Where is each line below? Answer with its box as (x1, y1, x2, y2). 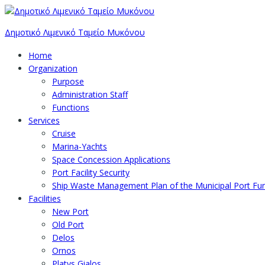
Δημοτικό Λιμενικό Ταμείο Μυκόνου (5, 27, 145, 38)
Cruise (52, 128, 76, 140)
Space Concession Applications (52, 154, 170, 166)
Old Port (52, 219, 84, 231)
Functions (52, 102, 89, 114)
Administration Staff (52, 89, 128, 101)
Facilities (28, 193, 61, 205)
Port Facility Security (52, 167, 130, 179)
